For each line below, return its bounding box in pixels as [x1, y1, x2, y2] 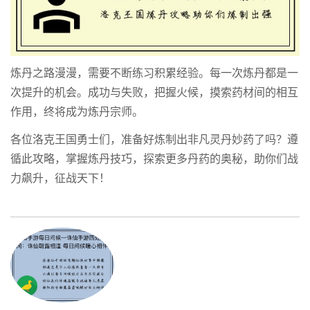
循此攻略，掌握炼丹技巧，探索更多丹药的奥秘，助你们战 [10, 149, 298, 169]
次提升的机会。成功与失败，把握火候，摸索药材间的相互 [10, 83, 298, 102]
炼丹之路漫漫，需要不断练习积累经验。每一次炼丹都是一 [10, 64, 298, 83]
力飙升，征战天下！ [10, 169, 110, 188]
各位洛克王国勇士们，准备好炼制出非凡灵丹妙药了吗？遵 [10, 130, 298, 149]
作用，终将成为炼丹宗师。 [10, 102, 143, 122]
